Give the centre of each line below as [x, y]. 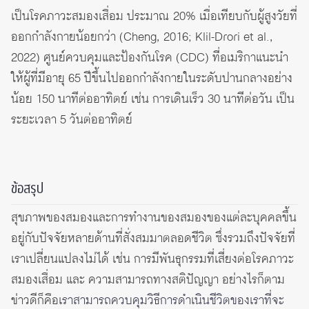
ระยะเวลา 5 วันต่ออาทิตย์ [72, 120]
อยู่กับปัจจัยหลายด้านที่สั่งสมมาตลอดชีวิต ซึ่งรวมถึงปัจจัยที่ [153, 239]
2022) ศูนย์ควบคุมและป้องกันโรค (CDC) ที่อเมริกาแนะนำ [150, 58]
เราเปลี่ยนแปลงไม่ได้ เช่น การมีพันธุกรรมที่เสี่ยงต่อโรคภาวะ [152, 260]
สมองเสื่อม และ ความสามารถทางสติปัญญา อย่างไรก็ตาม [148, 280]
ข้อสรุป [27, 189]
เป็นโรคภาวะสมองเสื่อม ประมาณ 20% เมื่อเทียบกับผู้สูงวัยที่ [154, 17]
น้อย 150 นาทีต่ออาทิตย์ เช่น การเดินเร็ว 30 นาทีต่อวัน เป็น [153, 100]
